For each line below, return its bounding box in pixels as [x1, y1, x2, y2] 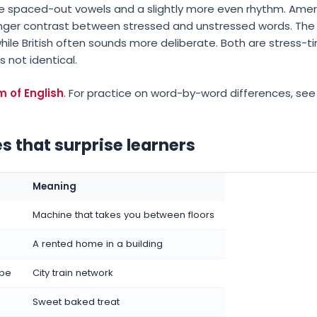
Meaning [33, 179, 76, 193]
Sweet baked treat [33, 294, 120, 309]
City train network [33, 265, 113, 279]
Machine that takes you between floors [33, 207, 214, 221]
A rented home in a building [33, 236, 163, 250]
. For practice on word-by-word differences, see [64, 85, 316, 100]
